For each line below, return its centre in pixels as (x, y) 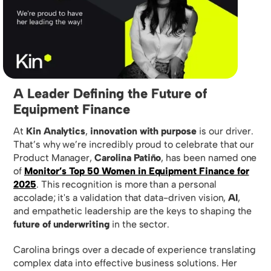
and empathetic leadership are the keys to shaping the (133, 211)
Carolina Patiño (128, 158)
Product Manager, (54, 158)
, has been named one (209, 158)
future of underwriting (61, 224)
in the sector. (139, 224)
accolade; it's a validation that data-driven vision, (121, 198)
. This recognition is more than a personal (126, 184)
